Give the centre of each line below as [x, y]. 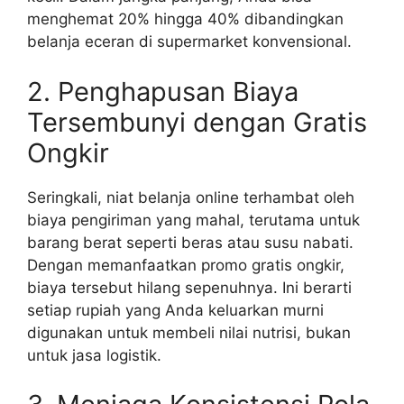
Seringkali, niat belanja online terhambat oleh [191, 197]
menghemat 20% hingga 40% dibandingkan [185, 19]
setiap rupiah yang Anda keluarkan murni [175, 310]
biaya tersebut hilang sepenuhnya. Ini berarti [189, 287]
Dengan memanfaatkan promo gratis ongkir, [186, 265]
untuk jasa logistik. [94, 355]
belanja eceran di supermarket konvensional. [189, 42]
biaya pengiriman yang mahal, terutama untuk [193, 220]
